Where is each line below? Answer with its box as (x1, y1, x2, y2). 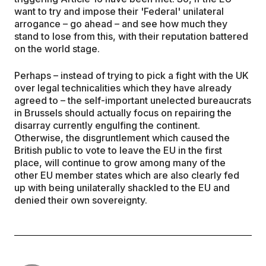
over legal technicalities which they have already (14, 81, 232, 94)
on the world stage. (14, 42, 100, 55)
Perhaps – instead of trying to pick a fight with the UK (14, 69, 249, 81)
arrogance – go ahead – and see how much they (14, 17, 227, 30)
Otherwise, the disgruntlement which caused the (14, 131, 230, 144)
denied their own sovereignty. (14, 194, 147, 206)
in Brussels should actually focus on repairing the (14, 106, 232, 119)
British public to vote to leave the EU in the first (14, 144, 222, 156)
